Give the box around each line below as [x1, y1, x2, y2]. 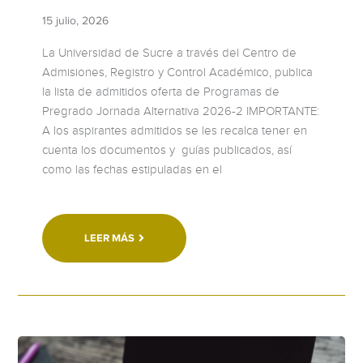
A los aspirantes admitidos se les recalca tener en [42, 122, 308, 138]
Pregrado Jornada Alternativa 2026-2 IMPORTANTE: [42, 103, 320, 118]
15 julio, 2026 [42, 14, 109, 27]
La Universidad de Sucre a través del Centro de [42, 45, 297, 60]
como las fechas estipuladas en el [42, 161, 223, 177]
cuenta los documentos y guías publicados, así [42, 142, 293, 157]
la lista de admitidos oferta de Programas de [42, 83, 280, 99]
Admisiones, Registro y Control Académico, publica [42, 64, 314, 79]
